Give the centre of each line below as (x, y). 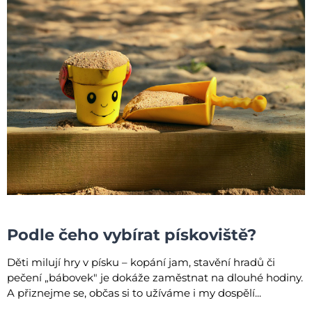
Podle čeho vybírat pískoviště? (132, 235)
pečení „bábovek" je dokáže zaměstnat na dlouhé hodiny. (155, 278)
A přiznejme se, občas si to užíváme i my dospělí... (134, 293)
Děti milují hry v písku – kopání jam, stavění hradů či (141, 263)
